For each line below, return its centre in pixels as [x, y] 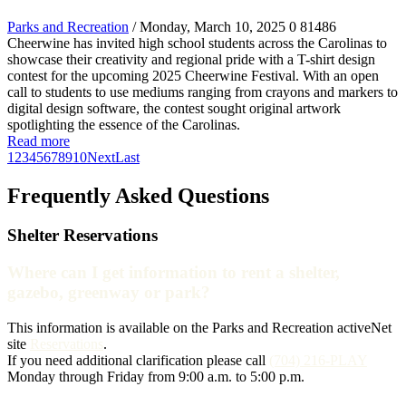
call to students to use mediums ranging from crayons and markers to [203, 92]
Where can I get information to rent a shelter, [174, 273]
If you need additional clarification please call [138, 360]
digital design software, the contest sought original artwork [174, 108]
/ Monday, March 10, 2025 [209, 26]
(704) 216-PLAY [318, 360]
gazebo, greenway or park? [109, 293]
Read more [39, 140]
